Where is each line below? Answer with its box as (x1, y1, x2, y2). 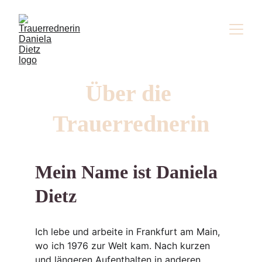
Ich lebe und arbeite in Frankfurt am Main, (35, 226, 223, 237)
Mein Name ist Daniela (35, 161, 222, 182)
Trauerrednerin (53, 111, 209, 137)
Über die (85, 80, 177, 106)
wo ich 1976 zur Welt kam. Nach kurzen (35, 240, 213, 251)
